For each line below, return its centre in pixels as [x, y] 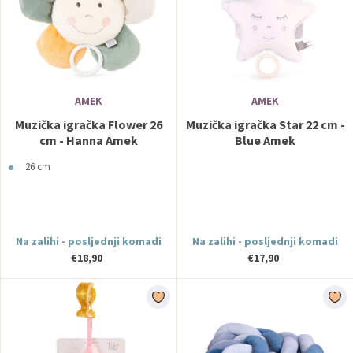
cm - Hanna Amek [89, 140]
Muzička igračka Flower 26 [89, 124]
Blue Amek [265, 140]
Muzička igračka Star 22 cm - [265, 124]
